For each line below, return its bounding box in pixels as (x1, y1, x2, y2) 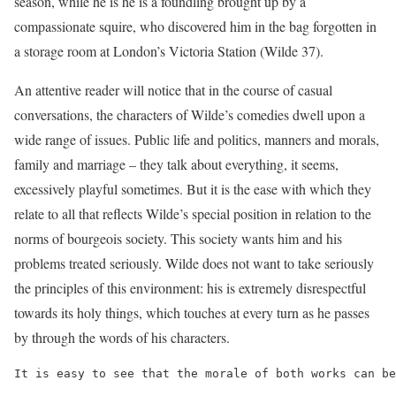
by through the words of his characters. (14, 328, 230, 346)
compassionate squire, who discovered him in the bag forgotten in (14, 17, 377, 35)
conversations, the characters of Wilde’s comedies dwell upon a (14, 105, 365, 124)
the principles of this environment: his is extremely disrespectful (14, 278, 366, 297)
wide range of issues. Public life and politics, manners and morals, (14, 130, 379, 148)
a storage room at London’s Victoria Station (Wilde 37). (14, 42, 324, 60)
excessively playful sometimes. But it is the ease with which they (14, 179, 371, 198)
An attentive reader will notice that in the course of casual (14, 80, 332, 99)
